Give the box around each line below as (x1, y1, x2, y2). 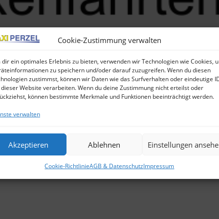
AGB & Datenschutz (89, 162, 144, 170)
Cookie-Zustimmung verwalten (57, 35, 161, 45)
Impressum (143, 162, 175, 170)
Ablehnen (88, 139, 121, 150)
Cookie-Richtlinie (44, 162, 90, 170)
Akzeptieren (8, 139, 49, 150)
